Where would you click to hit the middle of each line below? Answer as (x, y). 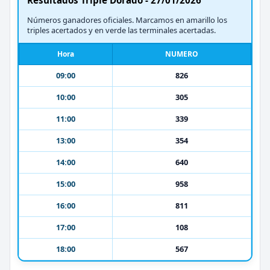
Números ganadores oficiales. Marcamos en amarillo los (127, 20)
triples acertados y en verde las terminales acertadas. (121, 30)
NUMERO (182, 54)
